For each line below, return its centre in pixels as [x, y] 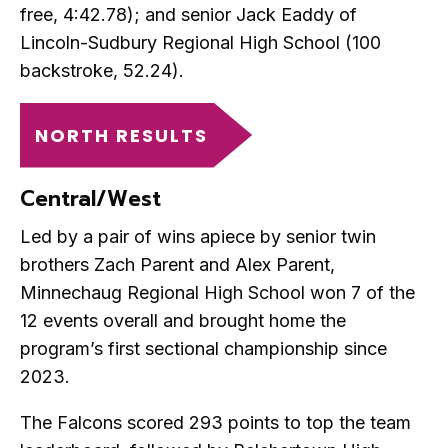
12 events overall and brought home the [183, 321]
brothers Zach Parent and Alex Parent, [177, 265]
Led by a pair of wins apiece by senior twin [198, 237]
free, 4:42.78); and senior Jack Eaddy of [188, 14]
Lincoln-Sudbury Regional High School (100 [200, 42]
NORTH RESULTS [121, 135]
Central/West [90, 198]
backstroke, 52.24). [102, 70]
